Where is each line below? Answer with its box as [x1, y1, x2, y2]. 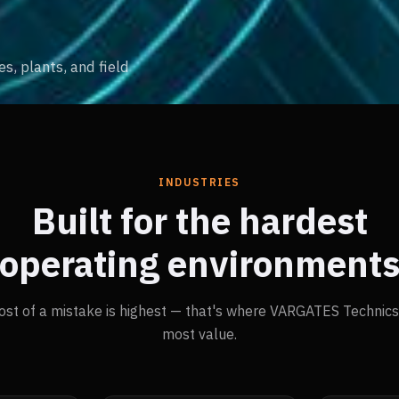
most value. [162, 325, 237, 343]
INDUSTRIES [159, 175, 240, 189]
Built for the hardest [31, 198, 368, 244]
